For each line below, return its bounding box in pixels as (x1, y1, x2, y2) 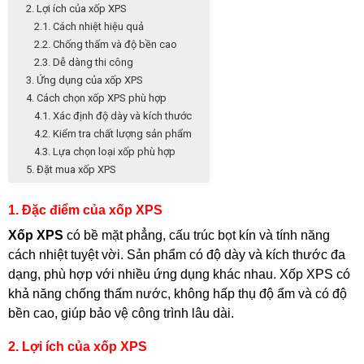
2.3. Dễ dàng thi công (34, 55, 133, 68)
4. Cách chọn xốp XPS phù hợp (26, 91, 167, 104)
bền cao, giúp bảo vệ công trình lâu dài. (8, 305, 234, 320)
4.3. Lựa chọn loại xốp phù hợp (34, 145, 175, 158)
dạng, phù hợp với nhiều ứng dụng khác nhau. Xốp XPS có (8, 266, 350, 281)
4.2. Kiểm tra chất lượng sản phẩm (34, 127, 192, 140)
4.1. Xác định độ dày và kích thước (34, 109, 192, 122)
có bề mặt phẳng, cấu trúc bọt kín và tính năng (63, 227, 330, 242)
